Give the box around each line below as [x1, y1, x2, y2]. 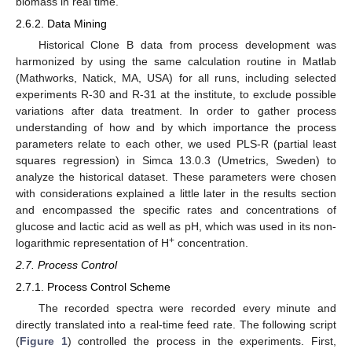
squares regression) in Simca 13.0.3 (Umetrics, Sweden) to [16, 154, 336, 167]
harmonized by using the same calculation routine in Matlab [16, 55, 336, 68]
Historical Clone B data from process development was [38, 38, 336, 52]
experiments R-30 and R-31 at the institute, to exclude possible [16, 88, 336, 101]
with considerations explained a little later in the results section [16, 187, 336, 200]
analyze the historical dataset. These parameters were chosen [16, 170, 336, 184]
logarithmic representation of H [16, 236, 169, 250]
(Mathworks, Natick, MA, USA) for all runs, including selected [16, 71, 336, 85]
